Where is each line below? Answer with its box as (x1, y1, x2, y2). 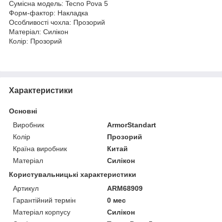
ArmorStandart (107, 120, 157, 129)
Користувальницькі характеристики (9, 170, 136, 178)
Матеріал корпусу (13, 208, 70, 216)
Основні (9, 107, 37, 115)
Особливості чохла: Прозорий (9, 18, 105, 26)
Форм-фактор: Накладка (9, 8, 88, 17)
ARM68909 (107, 184, 143, 192)
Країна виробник (13, 144, 67, 153)
